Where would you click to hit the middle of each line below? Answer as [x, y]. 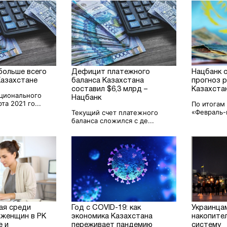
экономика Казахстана [112, 216]
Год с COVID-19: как [106, 208]
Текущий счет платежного [115, 112]
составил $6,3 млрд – [110, 89]
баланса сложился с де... [113, 120]
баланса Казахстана [108, 81]
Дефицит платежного [111, 72]
